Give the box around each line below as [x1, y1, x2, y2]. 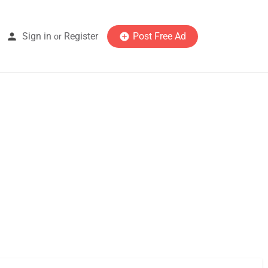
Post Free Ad [133, 31, 186, 42]
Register [64, 31, 98, 42]
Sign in [22, 31, 51, 42]
